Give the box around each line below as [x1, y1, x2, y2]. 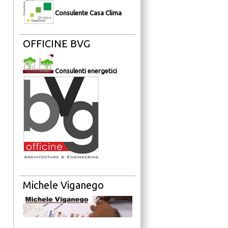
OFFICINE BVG [23, 38, 90, 50]
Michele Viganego [23, 179, 104, 191]
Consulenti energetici [55, 67, 117, 75]
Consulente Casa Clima [55, 9, 122, 17]
